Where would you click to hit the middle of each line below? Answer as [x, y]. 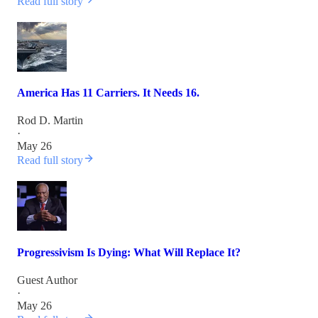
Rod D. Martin [50, 121]
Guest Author [47, 280]
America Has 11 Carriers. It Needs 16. [108, 93]
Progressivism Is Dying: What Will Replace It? [129, 252]
